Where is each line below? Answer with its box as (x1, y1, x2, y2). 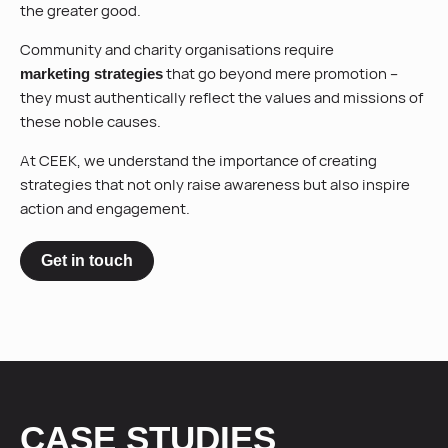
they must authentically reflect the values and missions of (20, 87, 423, 108)
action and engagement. (20, 198, 190, 219)
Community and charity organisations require (20, 39, 334, 60)
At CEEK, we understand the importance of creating (20, 150, 377, 171)
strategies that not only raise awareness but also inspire (20, 174, 410, 195)
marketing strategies (20, 65, 163, 82)
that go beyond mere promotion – (163, 63, 398, 84)
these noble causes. (20, 111, 161, 132)
